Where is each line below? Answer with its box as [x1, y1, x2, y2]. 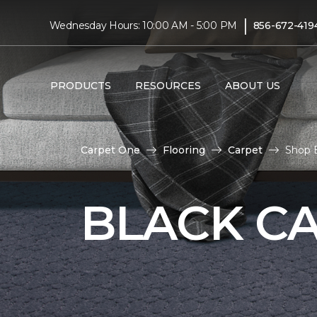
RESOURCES [134, 79, 201, 92]
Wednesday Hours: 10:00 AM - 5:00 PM [49, 18, 237, 32]
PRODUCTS [50, 79, 111, 92]
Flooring [163, 143, 205, 156]
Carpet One [81, 143, 140, 156]
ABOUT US [224, 79, 280, 92]
